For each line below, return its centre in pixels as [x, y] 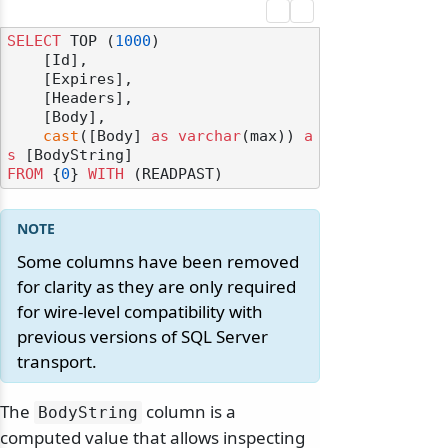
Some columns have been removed [158, 262]
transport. [57, 362]
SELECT [34, 41]
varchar [209, 136]
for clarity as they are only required [156, 287]
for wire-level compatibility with [140, 312]
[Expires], [25, 79]
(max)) [272, 136]
